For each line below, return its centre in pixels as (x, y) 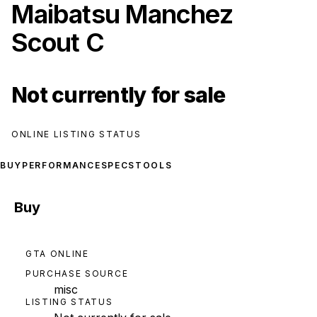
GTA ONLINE (57, 254)
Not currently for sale (119, 95)
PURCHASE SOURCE (77, 274)
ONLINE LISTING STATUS (76, 134)
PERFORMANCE (62, 165)
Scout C (58, 42)
